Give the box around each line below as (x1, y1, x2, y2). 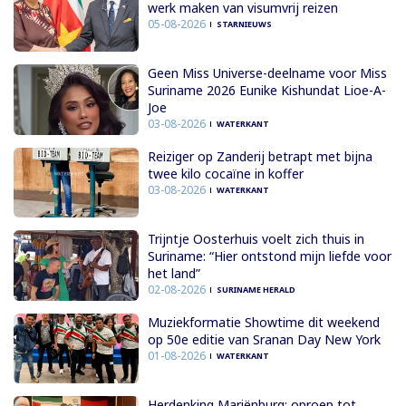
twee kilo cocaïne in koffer (147, 164, 304, 182)
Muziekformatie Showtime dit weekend (147, 313, 380, 331)
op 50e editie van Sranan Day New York (147, 330, 381, 348)
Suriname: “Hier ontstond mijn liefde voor (147, 247, 391, 266)
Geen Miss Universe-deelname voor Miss (147, 64, 387, 82)
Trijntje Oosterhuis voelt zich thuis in (147, 230, 364, 248)
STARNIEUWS (216, 17, 272, 30)
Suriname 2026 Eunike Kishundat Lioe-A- (147, 82, 386, 100)
